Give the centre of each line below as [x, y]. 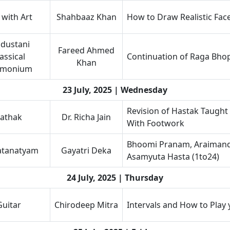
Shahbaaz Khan [86, 17]
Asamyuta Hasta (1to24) [173, 157]
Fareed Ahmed [86, 50]
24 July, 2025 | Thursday [115, 178]
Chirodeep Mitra [86, 205]
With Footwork [156, 123]
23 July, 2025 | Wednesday [115, 90]
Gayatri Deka [86, 150]
